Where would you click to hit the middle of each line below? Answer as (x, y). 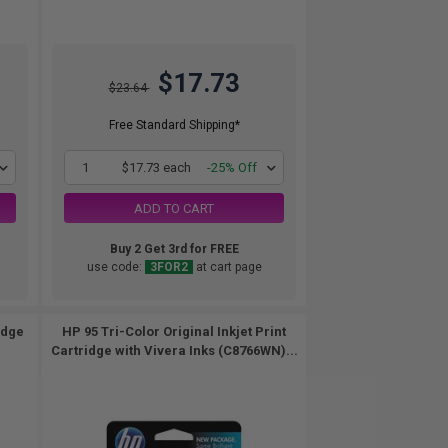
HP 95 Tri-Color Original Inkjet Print (174, 331)
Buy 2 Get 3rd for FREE (174, 249)
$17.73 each (156, 167)
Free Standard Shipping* (174, 125)
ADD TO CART (174, 208)
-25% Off (232, 167)
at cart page (227, 267)
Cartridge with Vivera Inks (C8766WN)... (174, 350)
